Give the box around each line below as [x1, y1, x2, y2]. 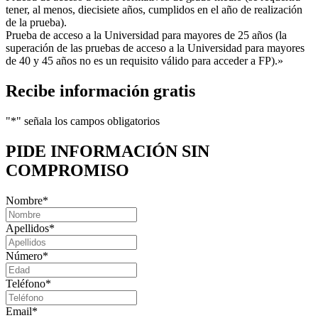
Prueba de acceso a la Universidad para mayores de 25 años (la [6, 28, 287, 41]
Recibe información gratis [6, 81, 195, 100]
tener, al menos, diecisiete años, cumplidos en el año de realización [6, 3, 302, 16]
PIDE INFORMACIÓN [6, 141, 182, 160]
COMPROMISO [6, 160, 129, 180]
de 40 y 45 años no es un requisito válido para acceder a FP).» [6, 54, 283, 67]
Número [6, 249, 43, 262]
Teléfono [6, 277, 45, 290]
